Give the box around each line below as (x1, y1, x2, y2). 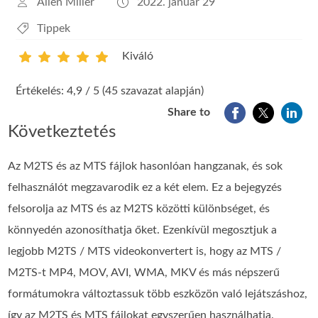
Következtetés (8, 124, 116, 141)
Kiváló (121, 50, 153, 62)
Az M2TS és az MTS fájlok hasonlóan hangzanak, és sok (8, 160, 283, 172)
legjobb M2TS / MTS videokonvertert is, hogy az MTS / (8, 246, 282, 258)
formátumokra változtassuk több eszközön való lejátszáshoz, (8, 288, 308, 300)
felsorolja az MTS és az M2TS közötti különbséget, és (8, 203, 270, 215)
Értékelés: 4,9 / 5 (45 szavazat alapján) (15, 85, 204, 97)
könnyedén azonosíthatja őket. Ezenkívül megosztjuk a (8, 224, 278, 236)
